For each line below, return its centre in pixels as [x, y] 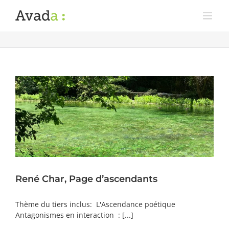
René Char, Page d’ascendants [86, 179]
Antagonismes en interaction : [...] [74, 215]
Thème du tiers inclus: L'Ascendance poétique [95, 204]
